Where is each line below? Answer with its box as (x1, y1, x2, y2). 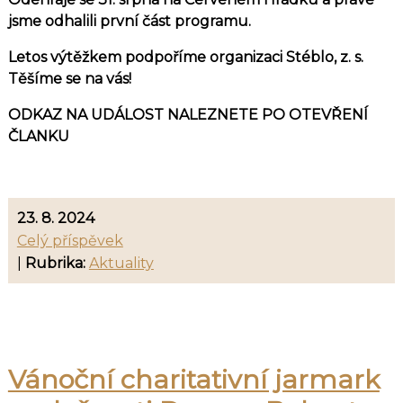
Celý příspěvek (16, 232, 123, 250)
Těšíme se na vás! (7, 70, 131, 88)
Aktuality (88, 255, 154, 273)
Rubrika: (24, 255, 85, 273)
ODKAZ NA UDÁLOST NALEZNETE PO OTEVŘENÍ (7, 106, 368, 124)
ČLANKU (7, 128, 69, 146)
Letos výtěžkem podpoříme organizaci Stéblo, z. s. (7, 49, 363, 67)
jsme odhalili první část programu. (7, 13, 251, 31)
